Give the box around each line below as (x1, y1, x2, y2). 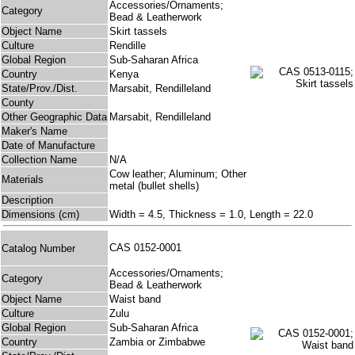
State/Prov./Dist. (2, 82, 78, 95)
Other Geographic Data (2, 111, 107, 124)
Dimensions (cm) (2, 208, 79, 221)
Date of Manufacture (2, 139, 95, 152)
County (2, 97, 34, 109)
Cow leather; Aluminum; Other (109, 168, 246, 181)
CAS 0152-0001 (109, 242, 188, 254)
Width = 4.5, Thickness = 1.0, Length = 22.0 (109, 208, 313, 221)
